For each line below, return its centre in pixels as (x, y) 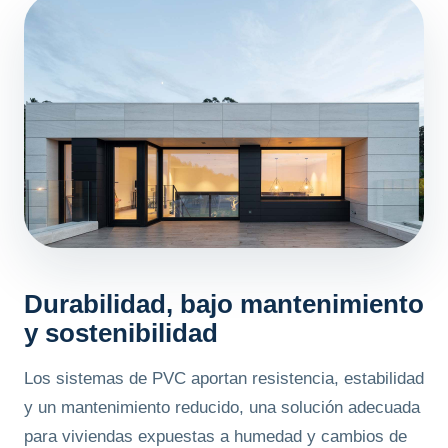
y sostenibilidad (121, 333)
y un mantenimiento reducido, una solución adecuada (222, 408)
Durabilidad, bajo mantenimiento (224, 304)
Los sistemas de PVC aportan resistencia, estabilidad (224, 379)
